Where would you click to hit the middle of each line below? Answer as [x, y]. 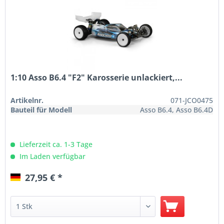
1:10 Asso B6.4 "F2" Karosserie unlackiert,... [97, 77]
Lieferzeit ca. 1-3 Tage [55, 144]
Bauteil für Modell [41, 109]
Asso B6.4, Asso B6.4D [177, 109]
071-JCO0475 [192, 100]
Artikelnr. [27, 100]
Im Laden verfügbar [52, 156]
